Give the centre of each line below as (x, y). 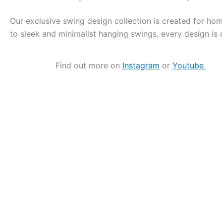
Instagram (141, 66)
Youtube (189, 66)
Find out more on (89, 66)
